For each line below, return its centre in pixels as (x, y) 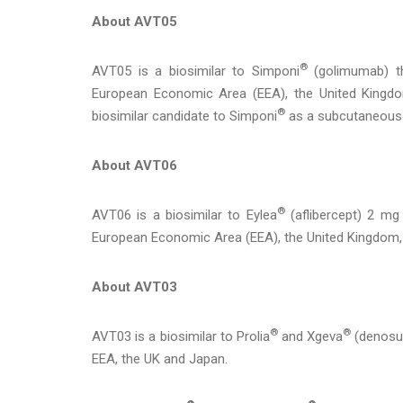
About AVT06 (134, 165)
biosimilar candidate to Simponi (184, 116)
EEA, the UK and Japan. (160, 358)
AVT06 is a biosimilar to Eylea (184, 215)
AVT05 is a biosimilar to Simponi (196, 71)
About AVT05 (134, 21)
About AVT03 (134, 287)
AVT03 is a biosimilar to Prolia (181, 336)
